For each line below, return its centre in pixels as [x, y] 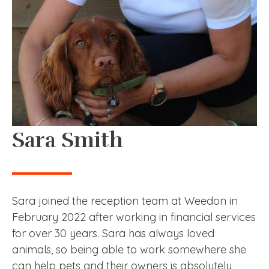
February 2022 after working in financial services [134, 217]
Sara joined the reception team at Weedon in [125, 201]
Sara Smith [68, 140]
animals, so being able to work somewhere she [129, 249]
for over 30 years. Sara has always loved [113, 233]
